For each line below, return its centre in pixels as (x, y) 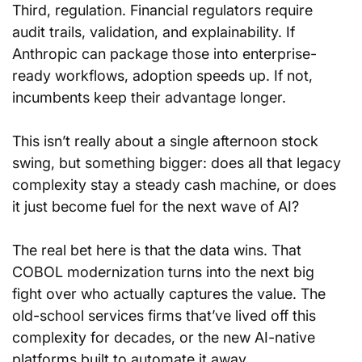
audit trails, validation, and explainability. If (156, 32)
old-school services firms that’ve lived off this (166, 316)
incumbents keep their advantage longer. (149, 97)
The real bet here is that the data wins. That (159, 250)
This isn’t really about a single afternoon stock (167, 141)
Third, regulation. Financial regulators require (164, 10)
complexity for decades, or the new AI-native (166, 337)
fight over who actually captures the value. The (171, 294)
